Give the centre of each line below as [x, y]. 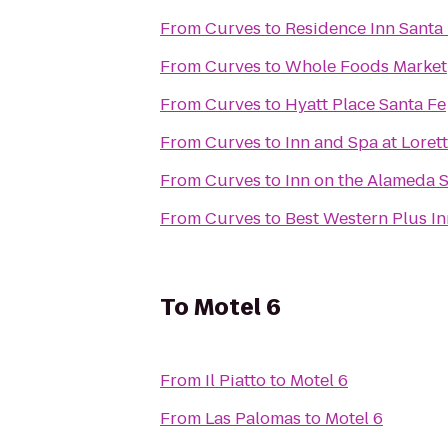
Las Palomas [253, 418]
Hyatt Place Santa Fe [365, 104]
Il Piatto [235, 380]
